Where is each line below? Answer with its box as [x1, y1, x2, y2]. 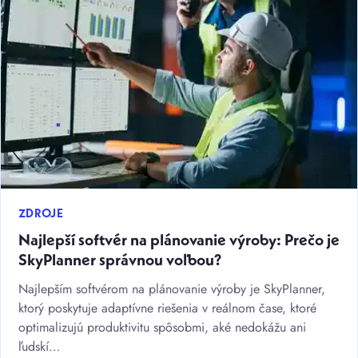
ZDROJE [18, 209, 63, 221]
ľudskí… [18, 337, 60, 356]
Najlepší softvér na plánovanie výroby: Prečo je [18, 233, 340, 250]
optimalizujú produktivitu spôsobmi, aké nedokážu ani [18, 318, 306, 337]
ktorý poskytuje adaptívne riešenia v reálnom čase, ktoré [18, 299, 316, 318]
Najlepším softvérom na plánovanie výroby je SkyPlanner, [18, 280, 325, 299]
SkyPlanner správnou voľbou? [18, 253, 221, 270]
